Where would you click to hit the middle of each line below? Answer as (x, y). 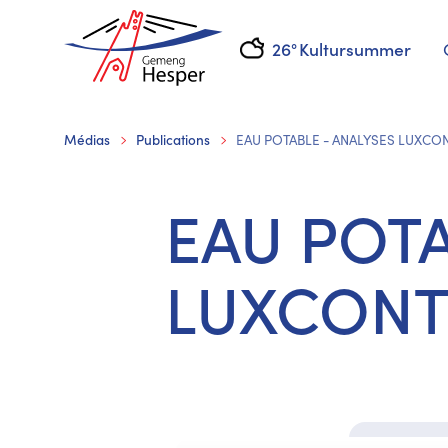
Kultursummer (354, 48)
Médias (87, 139)
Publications (173, 139)
